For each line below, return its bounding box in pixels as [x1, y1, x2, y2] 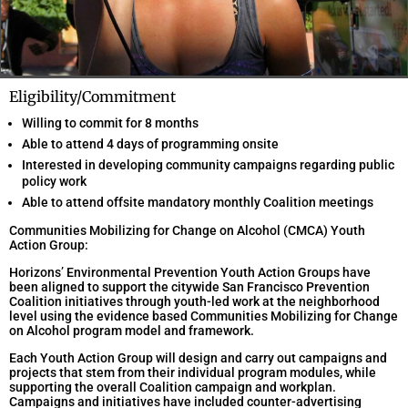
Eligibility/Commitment [9, 87, 176, 106]
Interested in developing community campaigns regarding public [22, 157, 394, 172]
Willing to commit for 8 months [22, 115, 199, 130]
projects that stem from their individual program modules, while [9, 364, 376, 380]
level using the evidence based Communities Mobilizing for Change [9, 308, 398, 323]
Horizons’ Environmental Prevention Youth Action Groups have [9, 264, 371, 280]
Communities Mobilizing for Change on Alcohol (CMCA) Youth [9, 222, 365, 238]
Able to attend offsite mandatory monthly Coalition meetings [22, 194, 373, 209]
